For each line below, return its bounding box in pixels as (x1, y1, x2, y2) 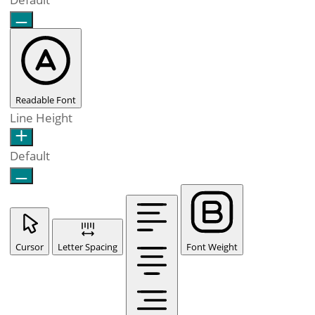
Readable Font (15, 94, 76, 106)
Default (10, 148, 50, 164)
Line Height (10, 110, 72, 126)
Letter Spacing (58, 240, 117, 253)
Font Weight (186, 240, 238, 253)
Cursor (15, 240, 44, 253)
